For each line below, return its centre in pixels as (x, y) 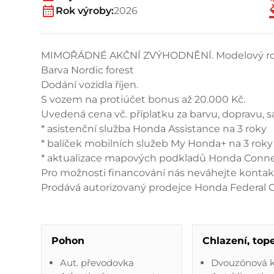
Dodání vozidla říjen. (90, 84)
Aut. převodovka (97, 262)
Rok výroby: (85, 10)
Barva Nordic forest (88, 70)
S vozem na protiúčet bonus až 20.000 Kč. (143, 99)
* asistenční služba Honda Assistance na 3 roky (154, 128)
